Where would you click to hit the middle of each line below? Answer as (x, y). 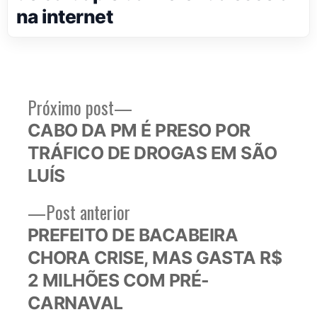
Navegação (71, 110)
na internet (65, 17)
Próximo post (70, 108)
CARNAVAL (75, 303)
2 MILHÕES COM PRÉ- (118, 281)
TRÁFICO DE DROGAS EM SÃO (152, 153)
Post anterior (88, 212)
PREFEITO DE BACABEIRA (133, 235)
